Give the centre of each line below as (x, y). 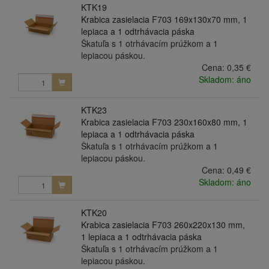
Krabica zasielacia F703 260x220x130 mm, (163, 225)
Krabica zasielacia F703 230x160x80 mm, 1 (164, 122)
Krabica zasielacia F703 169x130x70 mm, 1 (164, 19)
